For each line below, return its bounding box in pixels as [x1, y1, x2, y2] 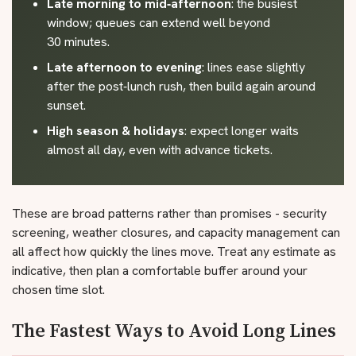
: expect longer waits [184, 122, 299, 139]
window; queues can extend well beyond [47, 14, 270, 31]
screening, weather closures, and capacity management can [12, 224, 340, 241]
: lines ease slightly [202, 59, 305, 75]
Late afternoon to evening [47, 59, 202, 75]
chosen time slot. [12, 281, 105, 298]
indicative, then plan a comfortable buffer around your [12, 262, 308, 279]
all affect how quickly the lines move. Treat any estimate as [12, 243, 336, 260]
